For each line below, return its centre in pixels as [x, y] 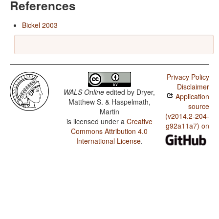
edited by [120, 92]
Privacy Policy [188, 77]
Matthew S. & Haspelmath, [109, 102]
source [198, 106]
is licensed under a [96, 121]
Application [191, 97]
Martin [109, 112]
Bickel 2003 [40, 25]
